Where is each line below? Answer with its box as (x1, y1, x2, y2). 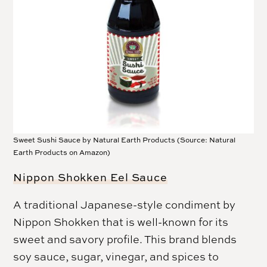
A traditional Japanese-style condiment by (13, 197, 236, 212)
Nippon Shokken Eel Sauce (13, 170, 168, 185)
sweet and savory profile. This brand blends (13, 232, 237, 247)
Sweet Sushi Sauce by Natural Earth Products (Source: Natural (13, 135, 236, 145)
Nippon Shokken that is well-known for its (13, 215, 229, 229)
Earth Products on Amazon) (13, 147, 111, 158)
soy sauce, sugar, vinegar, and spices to (13, 249, 219, 264)
